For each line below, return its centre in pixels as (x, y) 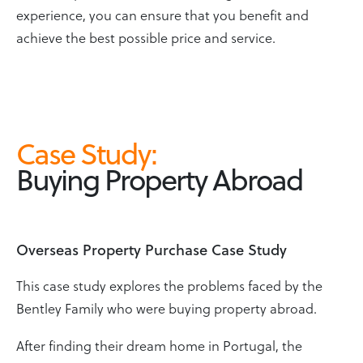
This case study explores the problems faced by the (169, 285)
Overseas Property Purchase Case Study (152, 249)
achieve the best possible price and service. (146, 37)
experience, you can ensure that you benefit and (162, 14)
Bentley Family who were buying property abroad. (168, 307)
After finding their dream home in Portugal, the (159, 345)
